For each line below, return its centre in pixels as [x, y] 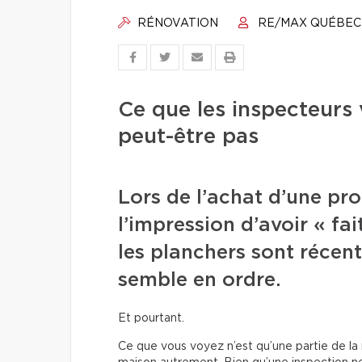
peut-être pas [188, 137]
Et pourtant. [151, 318]
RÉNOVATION [176, 23]
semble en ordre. [200, 280]
